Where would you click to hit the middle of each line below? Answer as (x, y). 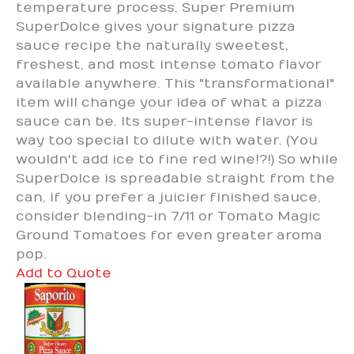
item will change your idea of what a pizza (169, 102)
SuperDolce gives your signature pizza (156, 26)
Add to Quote (64, 273)
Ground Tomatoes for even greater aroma (169, 235)
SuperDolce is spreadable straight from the (175, 178)
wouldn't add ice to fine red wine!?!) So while (177, 159)
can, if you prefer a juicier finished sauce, (168, 197)
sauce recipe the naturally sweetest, (152, 45)
